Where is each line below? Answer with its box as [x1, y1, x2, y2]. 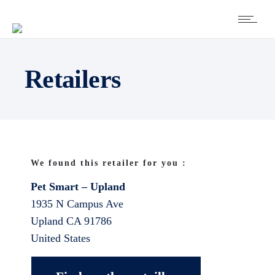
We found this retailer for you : [31, 158, 187, 168]
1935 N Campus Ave [31, 198, 123, 210]
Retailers [25, 65, 121, 93]
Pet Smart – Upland [31, 180, 125, 193]
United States [31, 232, 90, 244]
